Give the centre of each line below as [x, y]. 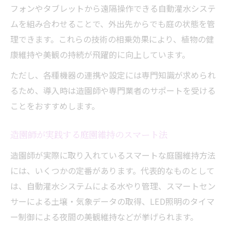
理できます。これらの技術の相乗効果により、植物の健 [112, 39]
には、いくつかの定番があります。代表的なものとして [112, 170]
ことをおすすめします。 [55, 106]
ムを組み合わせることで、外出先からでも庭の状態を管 [113, 23]
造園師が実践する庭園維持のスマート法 [89, 135]
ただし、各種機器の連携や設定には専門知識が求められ [113, 75]
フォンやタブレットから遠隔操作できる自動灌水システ [113, 8]
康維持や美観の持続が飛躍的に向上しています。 [100, 54]
